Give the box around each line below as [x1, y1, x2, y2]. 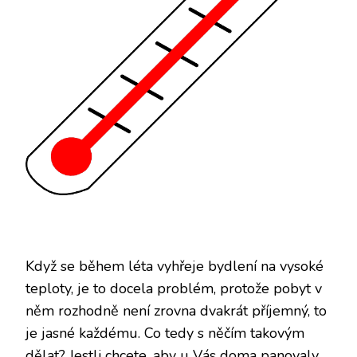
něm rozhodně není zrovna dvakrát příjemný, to [25, 300, 327, 320]
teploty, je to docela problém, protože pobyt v [25, 278, 322, 298]
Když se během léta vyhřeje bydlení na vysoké [25, 256, 324, 276]
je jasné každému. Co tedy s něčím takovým [25, 323, 304, 343]
